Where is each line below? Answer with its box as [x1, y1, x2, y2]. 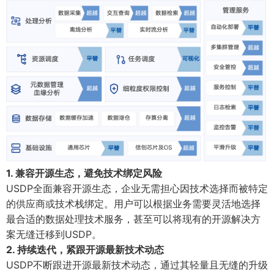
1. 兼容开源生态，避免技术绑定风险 [6, 166, 162, 179]
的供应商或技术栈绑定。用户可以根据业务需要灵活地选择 [6, 197, 261, 210]
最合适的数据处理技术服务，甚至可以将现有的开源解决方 [6, 212, 261, 225]
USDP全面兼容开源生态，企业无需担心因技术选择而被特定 [6, 182, 268, 194]
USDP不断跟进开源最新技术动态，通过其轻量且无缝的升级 [6, 258, 268, 271]
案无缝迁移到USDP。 [6, 228, 102, 240]
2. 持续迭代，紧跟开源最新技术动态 [6, 243, 164, 256]
